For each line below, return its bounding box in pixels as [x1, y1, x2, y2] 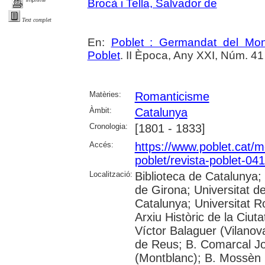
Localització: [89, 170, 132, 179]
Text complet [22, 16, 51, 23]
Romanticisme [134, 90, 209, 104]
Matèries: [89, 90, 121, 99]
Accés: [89, 140, 114, 150]
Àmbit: [89, 106, 112, 115]
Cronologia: [89, 122, 128, 131]
